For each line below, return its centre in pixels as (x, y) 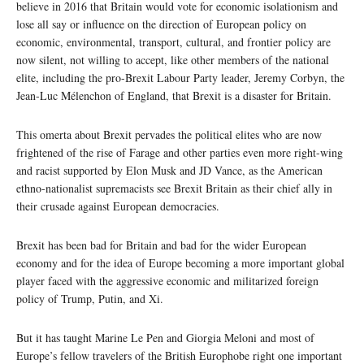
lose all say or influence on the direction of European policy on (161, 24)
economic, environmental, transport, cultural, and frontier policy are (173, 42)
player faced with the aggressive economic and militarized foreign (167, 281)
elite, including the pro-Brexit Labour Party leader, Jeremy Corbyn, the (180, 78)
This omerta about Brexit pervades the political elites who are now (169, 135)
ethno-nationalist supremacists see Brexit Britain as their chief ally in (174, 188)
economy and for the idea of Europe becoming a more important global (180, 263)
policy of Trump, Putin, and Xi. (90, 299)
